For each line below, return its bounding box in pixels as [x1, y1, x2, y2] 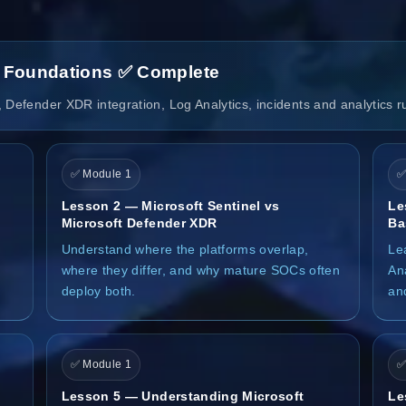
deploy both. [61, 283, 136, 298]
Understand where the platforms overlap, [61, 241, 309, 256]
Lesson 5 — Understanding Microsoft [61, 388, 304, 403]
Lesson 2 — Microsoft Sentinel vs [61, 198, 280, 213]
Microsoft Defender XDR [61, 215, 217, 230]
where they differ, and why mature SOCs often [61, 262, 341, 277]
